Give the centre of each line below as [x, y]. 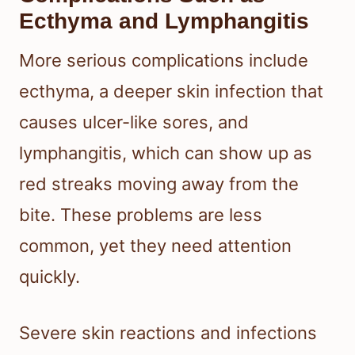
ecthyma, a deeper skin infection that [171, 91]
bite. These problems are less [141, 214]
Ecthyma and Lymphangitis [164, 21]
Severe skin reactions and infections [168, 332]
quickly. [50, 276]
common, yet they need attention [155, 245]
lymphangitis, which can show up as [166, 153]
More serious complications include [164, 60]
